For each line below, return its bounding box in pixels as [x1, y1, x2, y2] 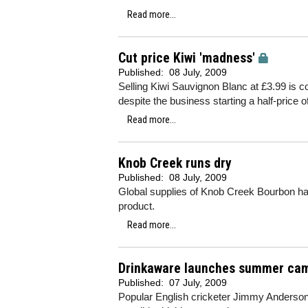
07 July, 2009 [169, 277, 227, 288]
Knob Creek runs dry [118, 155, 232, 171]
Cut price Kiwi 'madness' [118, 50, 255, 66]
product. [118, 200, 155, 212]
